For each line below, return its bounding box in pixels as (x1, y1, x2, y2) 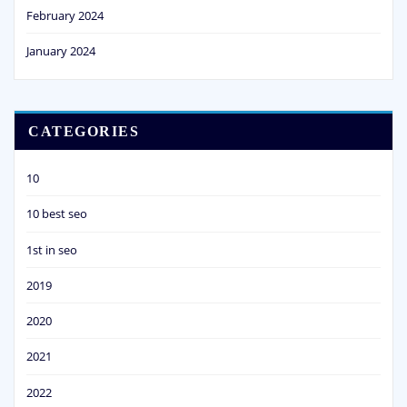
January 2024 (26, 43, 95, 60)
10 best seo (26, 205, 87, 223)
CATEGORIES (28, 123, 140, 139)
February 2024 (26, 6, 104, 24)
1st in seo (26, 241, 77, 258)
